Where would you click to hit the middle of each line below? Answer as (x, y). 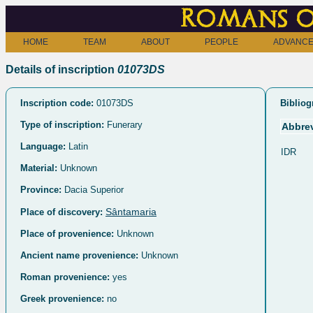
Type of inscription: (62, 124)
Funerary (123, 124)
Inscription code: (57, 103)
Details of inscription (61, 70)
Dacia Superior (93, 189)
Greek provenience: (62, 298)
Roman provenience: (65, 277)
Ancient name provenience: (79, 255)
